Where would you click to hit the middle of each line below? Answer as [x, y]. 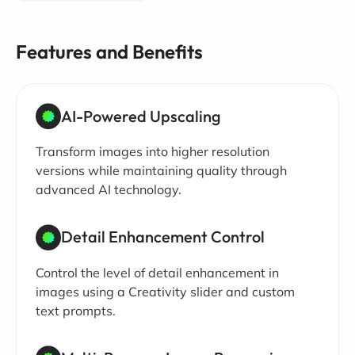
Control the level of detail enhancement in [157, 272]
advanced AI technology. [109, 189]
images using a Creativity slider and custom [165, 291]
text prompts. [76, 310]
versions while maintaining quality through [161, 170]
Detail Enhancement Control [163, 237]
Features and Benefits [109, 52]
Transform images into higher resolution [153, 151]
